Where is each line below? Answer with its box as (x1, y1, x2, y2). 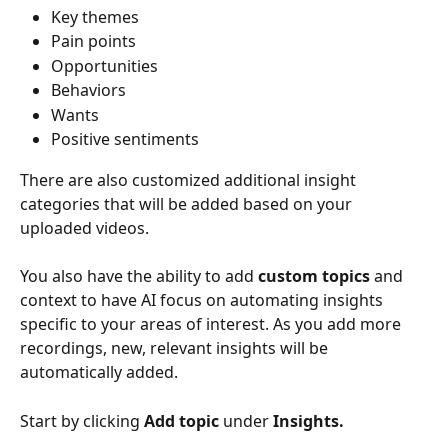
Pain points (51, 30, 136, 53)
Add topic (144, 409, 223, 432)
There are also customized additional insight (20, 168, 360, 191)
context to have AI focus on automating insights (20, 289, 387, 312)
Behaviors (51, 79, 130, 102)
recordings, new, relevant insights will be (20, 337, 332, 360)
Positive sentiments (51, 128, 199, 151)
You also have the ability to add (20, 265, 258, 288)
